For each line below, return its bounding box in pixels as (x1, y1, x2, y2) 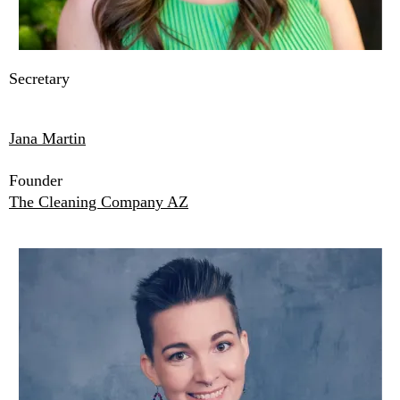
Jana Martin (9, 129, 86, 148)
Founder (9, 171, 62, 190)
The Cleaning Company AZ (9, 193, 188, 212)
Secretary (9, 70, 70, 88)
